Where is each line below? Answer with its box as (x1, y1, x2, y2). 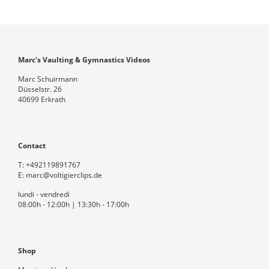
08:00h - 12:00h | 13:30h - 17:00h (18, 199, 129, 210)
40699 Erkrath (18, 94, 65, 104)
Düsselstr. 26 (18, 84, 62, 94)
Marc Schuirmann (18, 74, 77, 84)
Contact (18, 141, 46, 151)
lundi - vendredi (18, 189, 70, 199)
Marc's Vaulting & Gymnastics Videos (18, 55, 150, 65)
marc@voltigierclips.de (26, 170, 102, 180)
